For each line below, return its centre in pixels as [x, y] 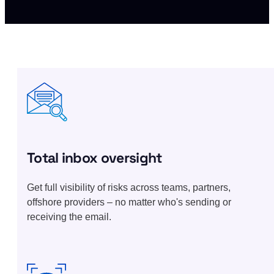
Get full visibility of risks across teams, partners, [129, 187]
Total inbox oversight [94, 157]
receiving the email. [69, 217]
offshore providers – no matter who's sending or [129, 202]
